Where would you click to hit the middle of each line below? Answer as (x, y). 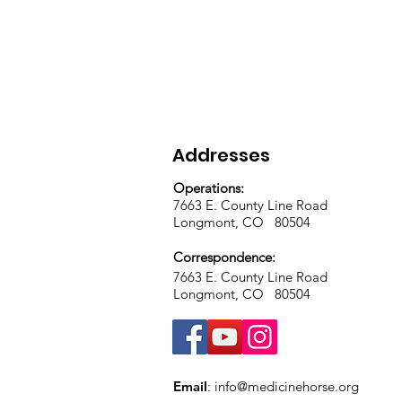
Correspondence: (226, 257)
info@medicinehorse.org (287, 386)
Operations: (209, 188)
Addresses (221, 155)
